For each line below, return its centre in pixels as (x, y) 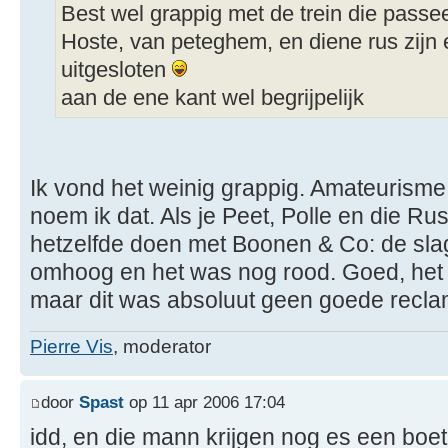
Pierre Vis (71, 347)
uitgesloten (116, 70)
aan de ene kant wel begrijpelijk (212, 98)
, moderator (162, 347)
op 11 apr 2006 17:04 (204, 401)
